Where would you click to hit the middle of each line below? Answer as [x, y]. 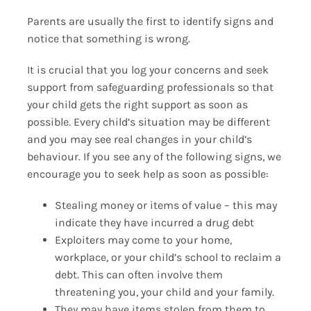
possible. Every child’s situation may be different [148, 122]
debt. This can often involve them [138, 275]
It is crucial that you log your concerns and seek [148, 70]
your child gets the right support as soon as [137, 105]
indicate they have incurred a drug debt [154, 223]
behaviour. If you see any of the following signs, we [154, 157]
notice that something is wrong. [108, 39]
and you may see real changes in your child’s [139, 140]
